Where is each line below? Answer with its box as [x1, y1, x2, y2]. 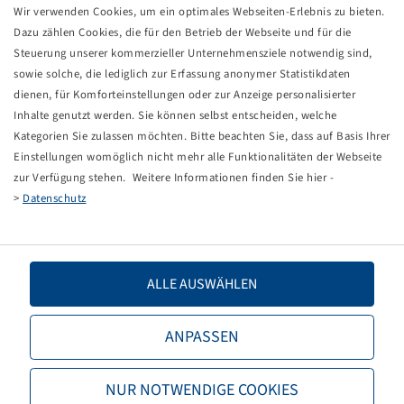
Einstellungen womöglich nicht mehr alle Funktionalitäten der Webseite [14, 148, 382, 165]
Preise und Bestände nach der [184, 120, 344, 138]
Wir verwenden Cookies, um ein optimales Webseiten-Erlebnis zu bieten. [14, 3, 388, 20]
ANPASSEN [165, 325, 239, 348]
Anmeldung [184, 136, 247, 154]
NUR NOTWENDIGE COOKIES [106, 378, 298, 401]
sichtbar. [247, 136, 295, 154]
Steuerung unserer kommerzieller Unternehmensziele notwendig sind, [14, 44, 372, 61]
